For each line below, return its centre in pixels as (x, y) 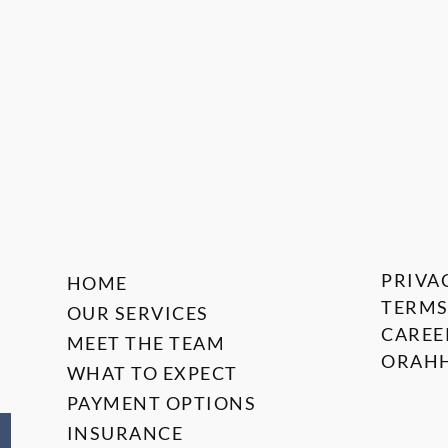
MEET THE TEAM (146, 343)
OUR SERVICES (137, 313)
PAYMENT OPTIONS (161, 403)
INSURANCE (125, 433)
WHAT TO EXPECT (152, 373)
